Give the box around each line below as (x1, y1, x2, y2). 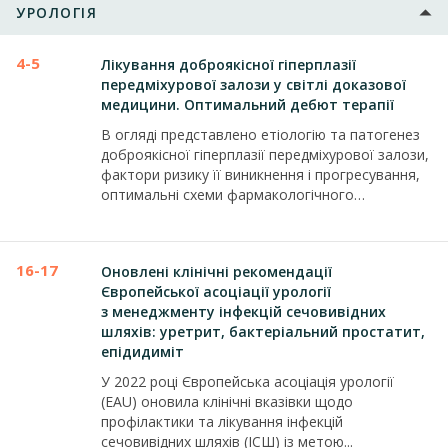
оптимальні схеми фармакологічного (101, 185, 354, 204)
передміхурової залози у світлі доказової (101, 75, 406, 94)
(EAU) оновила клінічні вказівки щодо (101, 392, 353, 411)
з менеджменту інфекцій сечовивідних (101, 302, 386, 321)
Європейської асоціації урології (101, 282, 331, 301)
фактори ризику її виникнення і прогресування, (101, 165, 420, 184)
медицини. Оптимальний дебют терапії (101, 95, 394, 114)
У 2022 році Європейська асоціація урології (101, 372, 394, 391)
